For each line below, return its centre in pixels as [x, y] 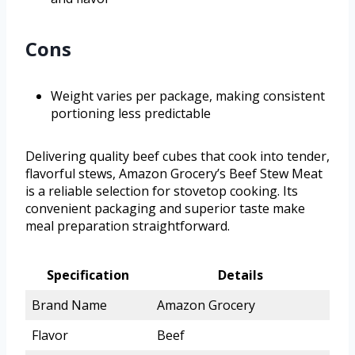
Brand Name [69, 305]
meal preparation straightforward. [128, 226]
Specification [88, 275]
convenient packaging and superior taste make [165, 209]
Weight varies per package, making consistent [188, 96]
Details [240, 275]
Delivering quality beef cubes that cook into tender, [177, 157]
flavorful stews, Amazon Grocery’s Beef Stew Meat [174, 174]
